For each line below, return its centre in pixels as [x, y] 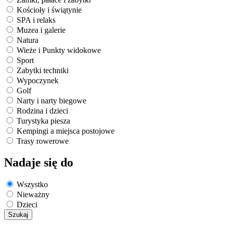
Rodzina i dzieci [42, 110]
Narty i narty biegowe [51, 100]
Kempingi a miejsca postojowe [66, 131]
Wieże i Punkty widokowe [59, 50]
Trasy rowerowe [43, 141]
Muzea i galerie [41, 30]
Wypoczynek [38, 80]
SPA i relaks [36, 20]
